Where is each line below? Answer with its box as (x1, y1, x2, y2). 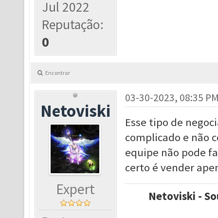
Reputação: (42, 16, 104, 33)
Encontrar (45, 69, 70, 76)
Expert (56, 180, 95, 198)
